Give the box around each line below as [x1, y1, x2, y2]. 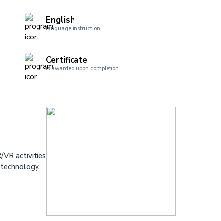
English [45, 14, 75, 26]
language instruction [45, 25, 100, 33]
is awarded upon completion [45, 64, 119, 72]
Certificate [45, 54, 87, 66]
